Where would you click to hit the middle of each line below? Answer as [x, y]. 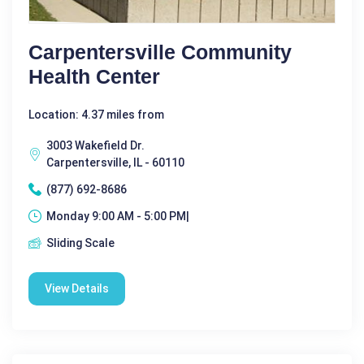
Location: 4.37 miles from [96, 114]
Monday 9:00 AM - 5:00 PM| [118, 216]
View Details [77, 288]
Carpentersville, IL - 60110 [115, 162]
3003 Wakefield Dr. [95, 145]
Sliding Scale [80, 243]
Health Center [94, 76]
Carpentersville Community [160, 52]
